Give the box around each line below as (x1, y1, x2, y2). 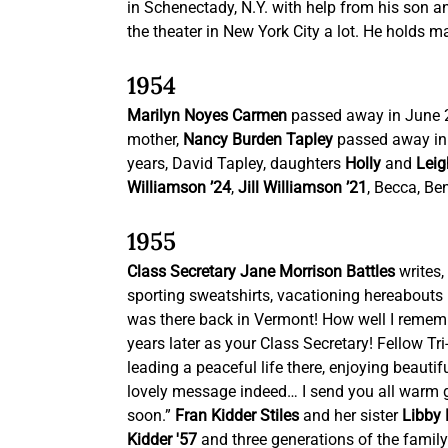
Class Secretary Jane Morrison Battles (127, 262, 396, 282)
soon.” (127, 406, 176, 426)
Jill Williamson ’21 (234, 178, 368, 198)
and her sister (299, 406, 403, 426)
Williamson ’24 (127, 178, 232, 198)
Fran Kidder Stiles (175, 406, 300, 426)
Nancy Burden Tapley (183, 130, 334, 150)
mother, (127, 130, 184, 150)
